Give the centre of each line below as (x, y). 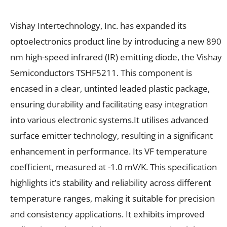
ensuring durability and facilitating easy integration (109, 104)
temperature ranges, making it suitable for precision (112, 198)
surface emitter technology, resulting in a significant (111, 135)
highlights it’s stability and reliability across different (111, 182)
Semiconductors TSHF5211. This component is (101, 72)
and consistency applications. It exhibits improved (107, 214)
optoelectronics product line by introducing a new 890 (116, 41)
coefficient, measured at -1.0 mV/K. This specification (113, 167)
